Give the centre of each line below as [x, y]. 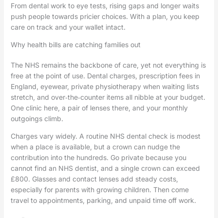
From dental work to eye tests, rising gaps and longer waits [105, 6]
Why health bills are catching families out [75, 45]
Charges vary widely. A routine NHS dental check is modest [105, 136]
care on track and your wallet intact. [68, 27]
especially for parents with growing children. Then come [100, 190]
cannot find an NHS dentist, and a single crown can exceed [105, 168]
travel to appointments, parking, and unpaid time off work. [103, 200]
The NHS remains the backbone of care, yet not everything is [108, 65]
